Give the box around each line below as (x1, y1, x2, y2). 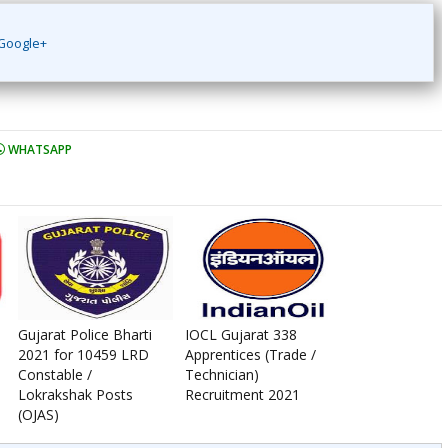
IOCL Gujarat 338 (185, 325, 297, 344)
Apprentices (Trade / (185, 345, 316, 364)
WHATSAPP (5, 141, 72, 158)
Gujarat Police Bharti (18, 325, 152, 344)
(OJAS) (18, 405, 59, 424)
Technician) (185, 365, 259, 384)
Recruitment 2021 (185, 385, 300, 404)
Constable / (18, 365, 92, 384)
